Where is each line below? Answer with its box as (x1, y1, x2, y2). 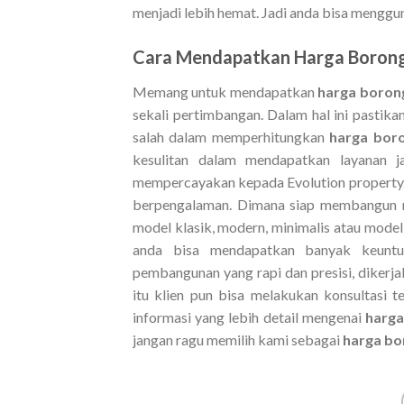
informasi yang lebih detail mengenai (133, 308, 365, 326)
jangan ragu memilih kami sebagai (133, 331, 343, 349)
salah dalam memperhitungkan (133, 128, 330, 146)
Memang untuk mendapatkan (133, 83, 318, 101)
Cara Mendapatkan (133, 46, 294, 69)
